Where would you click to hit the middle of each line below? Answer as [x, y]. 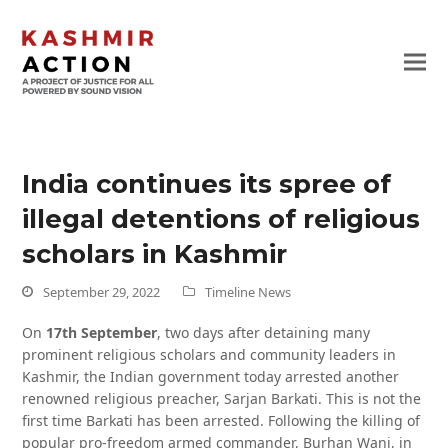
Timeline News [248, 292]
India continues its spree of [207, 183]
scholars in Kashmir [155, 253]
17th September [102, 332]
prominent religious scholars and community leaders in [209, 354]
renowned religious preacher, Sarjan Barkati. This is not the [222, 398]
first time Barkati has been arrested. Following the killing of [221, 420]
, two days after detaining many [264, 332]
